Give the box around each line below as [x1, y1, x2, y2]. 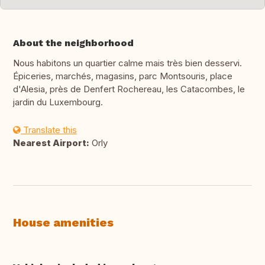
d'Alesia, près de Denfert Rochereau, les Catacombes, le [13, 83, 245, 95]
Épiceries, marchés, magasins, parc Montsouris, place [13, 70, 232, 82]
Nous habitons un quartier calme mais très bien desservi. [13, 57, 242, 69]
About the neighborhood [13, 37, 134, 49]
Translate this [21, 124, 77, 136]
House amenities [13, 215, 114, 230]
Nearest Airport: [13, 137, 89, 149]
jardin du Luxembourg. [13, 96, 103, 108]
